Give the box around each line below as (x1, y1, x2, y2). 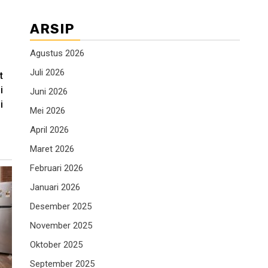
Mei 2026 (30, 105, 65, 117)
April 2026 (30, 124, 69, 136)
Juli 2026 (30, 67, 65, 78)
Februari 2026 (30, 163, 83, 174)
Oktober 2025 (30, 239, 83, 251)
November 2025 (30, 220, 92, 232)
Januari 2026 (30, 182, 80, 193)
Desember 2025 (30, 201, 92, 212)
